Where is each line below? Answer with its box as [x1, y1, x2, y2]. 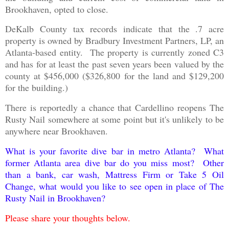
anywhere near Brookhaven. [5, 125, 111, 138]
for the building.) [5, 81, 71, 94]
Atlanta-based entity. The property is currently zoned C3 [5, 46, 224, 59]
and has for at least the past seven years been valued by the [5, 58, 224, 71]
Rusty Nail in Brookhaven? [5, 192, 105, 204]
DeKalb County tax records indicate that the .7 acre [5, 22, 224, 35]
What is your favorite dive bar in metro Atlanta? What [5, 145, 224, 157]
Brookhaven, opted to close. [5, 3, 114, 15]
